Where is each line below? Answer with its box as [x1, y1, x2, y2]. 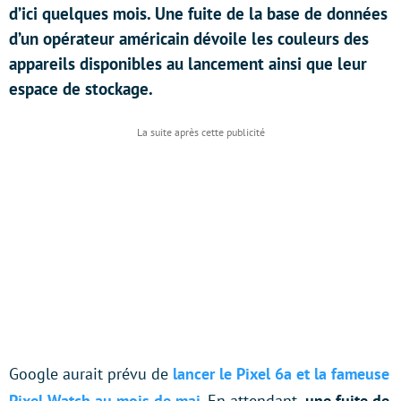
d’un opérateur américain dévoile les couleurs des [9, 28, 369, 49]
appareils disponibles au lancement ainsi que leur [9, 53, 367, 74]
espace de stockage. [9, 78, 153, 99]
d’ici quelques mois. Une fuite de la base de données [9, 3, 388, 24]
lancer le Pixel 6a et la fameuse [173, 363, 389, 384]
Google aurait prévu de [9, 363, 173, 384]
